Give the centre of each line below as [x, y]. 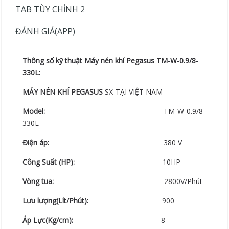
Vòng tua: [93, 181]
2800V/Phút [182, 181]
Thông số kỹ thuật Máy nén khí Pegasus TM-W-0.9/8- [111, 61]
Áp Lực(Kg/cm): [90, 220]
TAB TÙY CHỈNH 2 [50, 9]
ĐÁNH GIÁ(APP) [45, 31]
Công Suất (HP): [88, 162]
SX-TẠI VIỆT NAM [134, 92]
